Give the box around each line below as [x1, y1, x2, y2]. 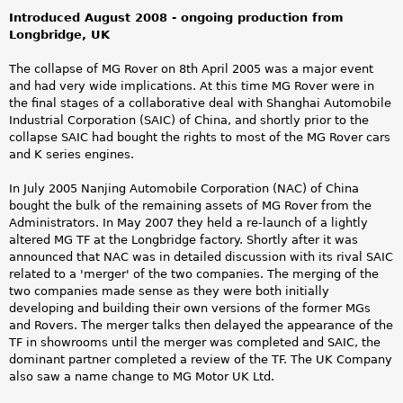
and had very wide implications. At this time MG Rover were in [9, 79, 374, 94]
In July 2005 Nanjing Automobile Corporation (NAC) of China [9, 182, 359, 196]
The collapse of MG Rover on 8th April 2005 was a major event [9, 62, 373, 76]
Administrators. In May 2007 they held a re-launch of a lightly [9, 216, 368, 230]
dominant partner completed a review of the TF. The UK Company [9, 353, 392, 367]
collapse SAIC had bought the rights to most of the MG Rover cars [9, 130, 390, 145]
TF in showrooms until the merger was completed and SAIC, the [9, 336, 381, 350]
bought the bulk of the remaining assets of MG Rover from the [9, 199, 372, 213]
